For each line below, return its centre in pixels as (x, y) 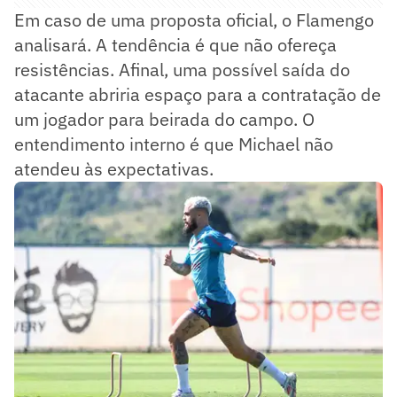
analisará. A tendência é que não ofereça (175, 44)
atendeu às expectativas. (114, 168)
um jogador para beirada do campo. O (164, 119)
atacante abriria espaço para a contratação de (198, 94)
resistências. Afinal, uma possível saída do (182, 69)
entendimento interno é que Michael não (174, 144)
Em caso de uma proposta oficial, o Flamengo (194, 19)
